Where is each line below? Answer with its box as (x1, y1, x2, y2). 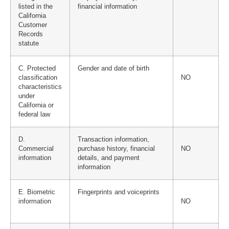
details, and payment (78, 154, 140, 162)
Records (18, 30, 43, 38)
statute (18, 39, 39, 47)
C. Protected (18, 64, 56, 72)
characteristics (18, 83, 62, 90)
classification (18, 74, 57, 81)
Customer (18, 21, 47, 29)
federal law (18, 110, 50, 118)
